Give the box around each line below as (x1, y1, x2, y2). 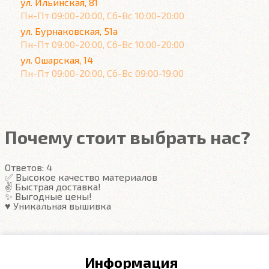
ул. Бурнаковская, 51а (20, 25, 118, 37)
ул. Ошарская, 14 (20, 54, 93, 65)
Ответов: (5, 162, 46, 173)
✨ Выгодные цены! (5, 190, 92, 202)
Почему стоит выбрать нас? (5, 126, 250, 148)
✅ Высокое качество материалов (5, 171, 157, 183)
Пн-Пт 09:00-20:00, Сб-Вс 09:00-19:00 (20, 67, 184, 79)
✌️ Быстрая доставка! (5, 181, 101, 192)
